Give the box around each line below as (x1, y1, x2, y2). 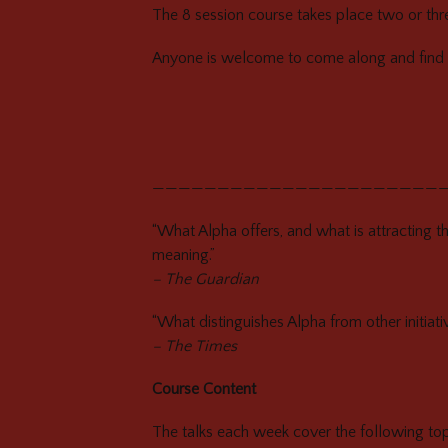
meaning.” (152, 245, 215, 264)
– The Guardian (152, 269, 259, 288)
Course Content (152, 380, 256, 399)
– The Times (152, 336, 237, 355)
